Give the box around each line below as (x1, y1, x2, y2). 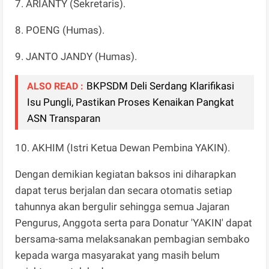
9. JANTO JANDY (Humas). (15, 50, 138, 62)
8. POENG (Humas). (15, 23, 105, 36)
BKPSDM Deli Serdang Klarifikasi (86, 79, 235, 92)
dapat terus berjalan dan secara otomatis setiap (15, 184, 233, 196)
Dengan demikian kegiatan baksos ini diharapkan (15, 168, 237, 180)
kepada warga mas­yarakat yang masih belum (15, 249, 220, 261)
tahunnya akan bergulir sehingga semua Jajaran (15, 200, 230, 213)
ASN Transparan (27, 112, 101, 124)
